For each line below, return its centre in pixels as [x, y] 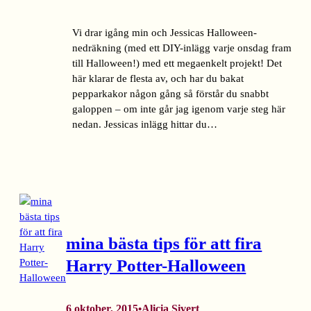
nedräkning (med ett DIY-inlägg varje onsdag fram [182, 48]
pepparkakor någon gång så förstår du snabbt [170, 94]
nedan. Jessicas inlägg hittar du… [145, 125]
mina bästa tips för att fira [164, 243]
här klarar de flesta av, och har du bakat [158, 79]
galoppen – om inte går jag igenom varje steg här [179, 109]
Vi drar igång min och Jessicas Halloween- [165, 33]
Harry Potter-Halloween [156, 265]
